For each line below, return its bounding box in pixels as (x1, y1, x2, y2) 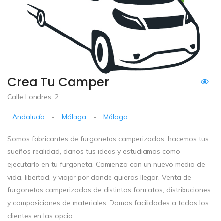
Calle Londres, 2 (7, 92, 59, 101)
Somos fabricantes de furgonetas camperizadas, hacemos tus (7, 134, 209, 143)
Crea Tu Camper (7, 73, 109, 91)
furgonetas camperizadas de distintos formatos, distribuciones (7, 185, 211, 194)
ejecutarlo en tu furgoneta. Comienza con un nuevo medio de (7, 159, 205, 169)
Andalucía (12, 112, 45, 121)
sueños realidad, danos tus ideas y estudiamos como (7, 147, 180, 156)
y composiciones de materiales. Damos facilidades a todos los (7, 198, 209, 207)
